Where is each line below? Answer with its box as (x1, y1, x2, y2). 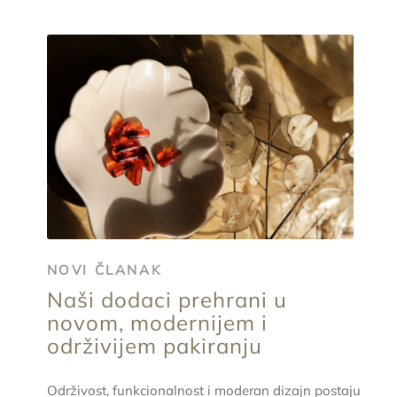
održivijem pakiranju (46, 331, 262, 359)
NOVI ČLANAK (46, 261, 163, 279)
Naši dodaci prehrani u (46, 285, 287, 313)
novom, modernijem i (46, 308, 268, 336)
